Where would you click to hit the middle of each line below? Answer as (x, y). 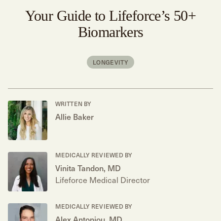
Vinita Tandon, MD (88, 168)
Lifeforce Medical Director (103, 180)
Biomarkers (110, 32)
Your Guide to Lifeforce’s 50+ (110, 16)
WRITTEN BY (74, 104)
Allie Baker (74, 116)
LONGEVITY (110, 62)
